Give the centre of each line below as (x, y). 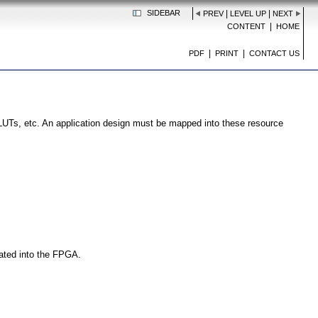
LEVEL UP (248, 13)
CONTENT (246, 26)
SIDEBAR (164, 13)
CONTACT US (274, 53)
